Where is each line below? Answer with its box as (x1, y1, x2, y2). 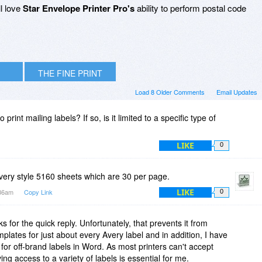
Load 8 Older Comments (135, 87, 205, 96)
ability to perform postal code (135, 1, 246, 14)
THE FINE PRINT (38, 67, 102, 79)
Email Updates (216, 87, 257, 96)
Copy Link (24, 187, 53, 196)
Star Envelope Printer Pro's (23, 1, 135, 15)
